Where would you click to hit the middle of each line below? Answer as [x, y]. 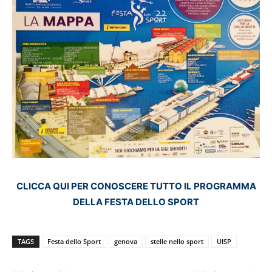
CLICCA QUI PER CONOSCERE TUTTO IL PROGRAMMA [136, 186]
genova [126, 241]
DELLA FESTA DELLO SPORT [136, 202]
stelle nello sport [177, 241]
